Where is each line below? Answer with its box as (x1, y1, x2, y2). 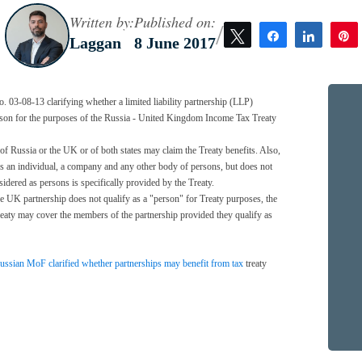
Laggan (69, 33, 121, 52)
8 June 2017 (133, 33, 216, 52)
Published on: (133, 11, 216, 32)
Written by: (69, 11, 134, 32)
